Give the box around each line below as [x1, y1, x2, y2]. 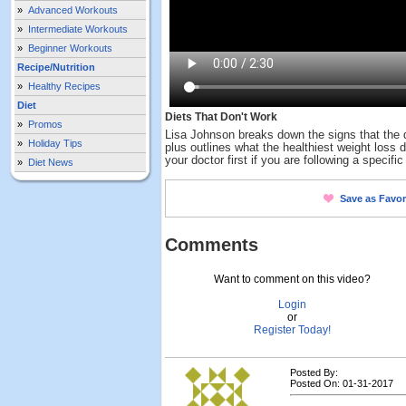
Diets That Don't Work [165, 111, 277, 123]
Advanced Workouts [28, 5, 118, 15]
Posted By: [290, 367, 338, 378]
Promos [28, 119, 63, 130]
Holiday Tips [28, 138, 82, 149]
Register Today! [253, 324, 331, 336]
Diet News [28, 157, 73, 168]
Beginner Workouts [28, 43, 112, 53]
